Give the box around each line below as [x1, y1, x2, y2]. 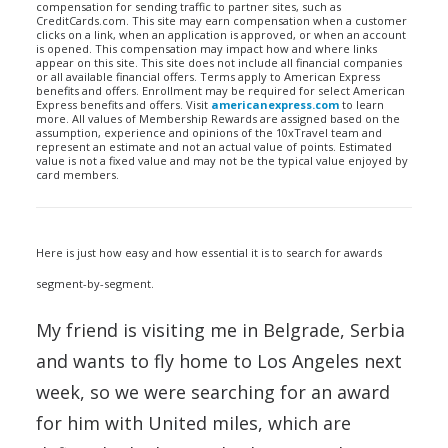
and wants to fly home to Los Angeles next [36, 349, 402, 373]
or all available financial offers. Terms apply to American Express [36, 69, 380, 84]
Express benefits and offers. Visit [36, 97, 211, 112]
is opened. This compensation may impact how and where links [36, 41, 377, 56]
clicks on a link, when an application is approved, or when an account [36, 27, 406, 42]
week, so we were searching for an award [36, 380, 390, 404]
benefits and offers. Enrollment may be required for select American [36, 83, 405, 98]
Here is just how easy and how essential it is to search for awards [36, 245, 382, 260]
